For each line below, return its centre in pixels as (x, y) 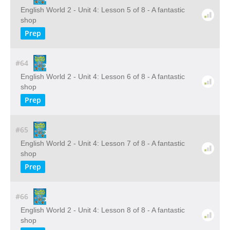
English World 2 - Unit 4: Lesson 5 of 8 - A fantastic (103, 10)
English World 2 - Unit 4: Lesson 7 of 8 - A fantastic (103, 143)
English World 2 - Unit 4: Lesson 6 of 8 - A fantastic (103, 76)
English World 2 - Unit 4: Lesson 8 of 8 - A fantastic (103, 210)
